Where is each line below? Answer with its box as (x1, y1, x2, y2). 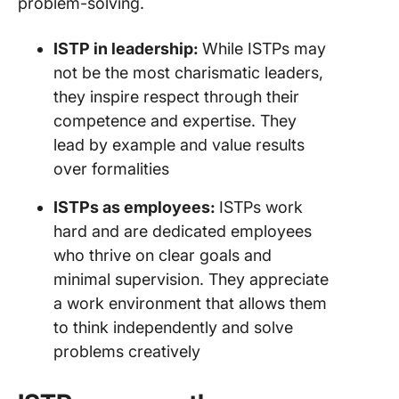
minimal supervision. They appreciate (53, 270, 329, 289)
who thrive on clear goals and (53, 246, 272, 265)
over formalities (53, 159, 169, 178)
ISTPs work (219, 198, 303, 216)
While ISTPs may (202, 39, 326, 58)
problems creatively (53, 342, 200, 361)
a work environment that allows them (53, 294, 327, 313)
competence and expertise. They (53, 111, 297, 130)
